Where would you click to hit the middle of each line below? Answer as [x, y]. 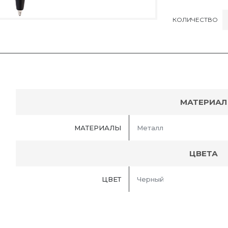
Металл [150, 128]
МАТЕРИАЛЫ [98, 128]
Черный [150, 179]
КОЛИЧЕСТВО [195, 19]
